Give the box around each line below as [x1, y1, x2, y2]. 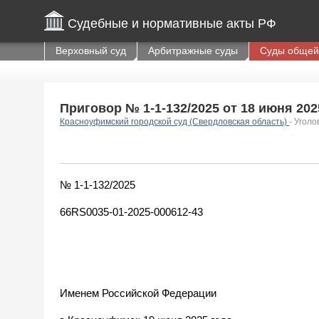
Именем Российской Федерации [60, 286, 216, 299]
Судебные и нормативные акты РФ [68, 16, 276, 31]
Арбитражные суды [148, 45, 238, 56]
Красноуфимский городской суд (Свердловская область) [60, 117, 289, 127]
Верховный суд [56, 45, 126, 56]
